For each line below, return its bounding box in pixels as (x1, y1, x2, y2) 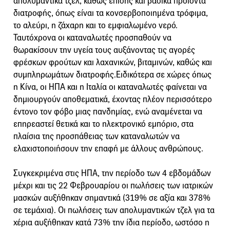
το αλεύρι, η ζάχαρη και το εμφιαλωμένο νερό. (13, 20, 178, 31)
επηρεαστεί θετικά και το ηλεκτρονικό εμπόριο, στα (13, 118, 194, 129)
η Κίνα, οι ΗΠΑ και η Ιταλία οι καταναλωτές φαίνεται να (13, 81, 207, 92)
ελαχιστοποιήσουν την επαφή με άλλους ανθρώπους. (13, 143, 203, 154)
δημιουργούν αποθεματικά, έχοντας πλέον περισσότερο (13, 93, 212, 105)
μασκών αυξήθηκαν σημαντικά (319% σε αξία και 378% (13, 192, 210, 203)
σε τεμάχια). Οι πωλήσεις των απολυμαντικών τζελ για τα (13, 204, 215, 216)
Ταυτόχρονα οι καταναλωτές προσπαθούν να (13, 32, 171, 43)
